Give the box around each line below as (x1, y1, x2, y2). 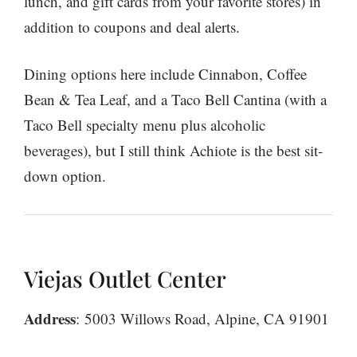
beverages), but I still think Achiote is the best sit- (24, 139, 323, 160)
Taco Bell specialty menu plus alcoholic (24, 114, 265, 135)
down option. (24, 165, 106, 186)
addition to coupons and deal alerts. (24, 17, 240, 37)
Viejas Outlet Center (24, 263, 226, 293)
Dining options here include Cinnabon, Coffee (24, 63, 307, 84)
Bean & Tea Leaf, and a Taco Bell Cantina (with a (24, 88, 327, 109)
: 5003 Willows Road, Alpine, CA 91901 (76, 308, 329, 328)
